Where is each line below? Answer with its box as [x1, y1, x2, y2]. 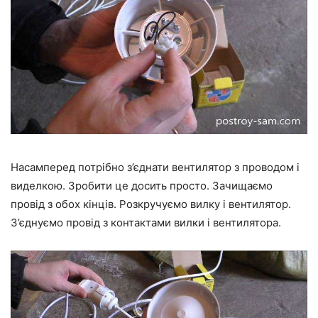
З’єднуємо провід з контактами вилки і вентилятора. [11, 215, 281, 229]
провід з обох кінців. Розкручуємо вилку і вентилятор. [11, 197, 291, 211]
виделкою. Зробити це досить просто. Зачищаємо [11, 178, 273, 192]
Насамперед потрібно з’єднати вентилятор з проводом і [11, 160, 300, 174]
